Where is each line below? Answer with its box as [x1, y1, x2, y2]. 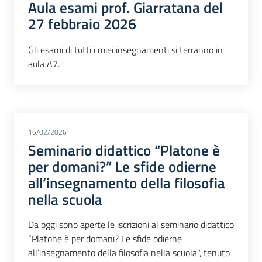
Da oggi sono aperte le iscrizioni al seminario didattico [28, 218, 234, 232]
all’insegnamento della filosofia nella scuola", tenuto [28, 246, 230, 260]
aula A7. [28, 56, 60, 71]
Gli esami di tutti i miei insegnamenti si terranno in [28, 42, 223, 57]
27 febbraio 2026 [28, 13, 136, 36]
